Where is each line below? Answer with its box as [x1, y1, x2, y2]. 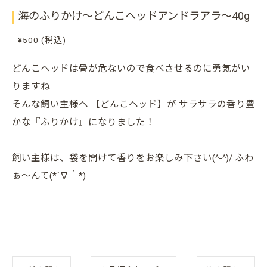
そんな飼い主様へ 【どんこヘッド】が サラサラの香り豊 [12, 99, 255, 110]
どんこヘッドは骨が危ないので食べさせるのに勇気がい [12, 63, 250, 74]
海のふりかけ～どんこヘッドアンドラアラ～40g [18, 10, 250, 23]
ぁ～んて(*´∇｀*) [12, 170, 86, 182]
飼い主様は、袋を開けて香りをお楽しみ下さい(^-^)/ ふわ [12, 153, 254, 164]
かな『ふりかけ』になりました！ [12, 117, 155, 128]
